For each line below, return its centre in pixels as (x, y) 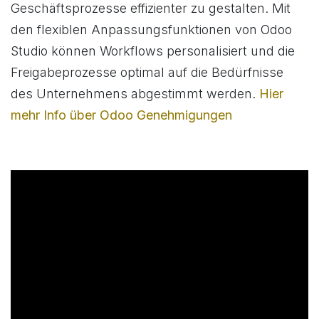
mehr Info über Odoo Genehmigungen (121, 115)
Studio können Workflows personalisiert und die (153, 51)
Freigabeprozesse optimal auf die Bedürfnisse (147, 73)
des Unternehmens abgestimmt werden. (135, 94)
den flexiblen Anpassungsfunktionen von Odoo (151, 30)
